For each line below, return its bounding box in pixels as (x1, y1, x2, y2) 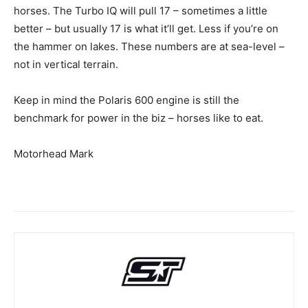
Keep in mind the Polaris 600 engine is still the (14, 93, 239, 107)
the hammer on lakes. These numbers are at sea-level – (14, 40, 285, 54)
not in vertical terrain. (14, 58, 118, 71)
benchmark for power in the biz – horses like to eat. (14, 111, 263, 125)
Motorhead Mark (14, 147, 93, 161)
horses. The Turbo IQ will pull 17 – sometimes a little (14, 4, 267, 18)
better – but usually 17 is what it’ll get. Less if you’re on (14, 22, 278, 36)
